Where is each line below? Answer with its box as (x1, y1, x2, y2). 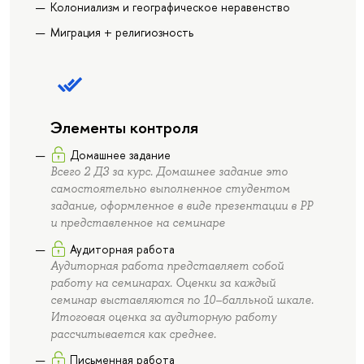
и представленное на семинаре (50, 215, 225, 231)
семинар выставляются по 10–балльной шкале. (50, 292, 314, 307)
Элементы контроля (50, 116, 198, 139)
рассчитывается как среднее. (50, 326, 216, 341)
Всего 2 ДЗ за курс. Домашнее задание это (50, 164, 288, 180)
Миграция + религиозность (50, 24, 193, 41)
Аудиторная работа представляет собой (50, 258, 284, 273)
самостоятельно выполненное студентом (50, 181, 290, 197)
